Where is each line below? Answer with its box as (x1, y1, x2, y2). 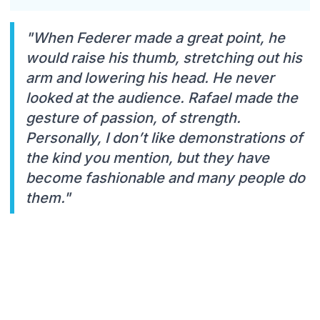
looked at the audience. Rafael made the (26, 89, 298, 106)
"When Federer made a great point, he (26, 29, 285, 46)
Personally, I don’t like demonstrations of (26, 129, 303, 146)
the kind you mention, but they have (26, 149, 269, 166)
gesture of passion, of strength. (26, 109, 241, 126)
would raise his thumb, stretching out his (26, 49, 302, 66)
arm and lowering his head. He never (26, 69, 274, 86)
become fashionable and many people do (26, 169, 305, 186)
